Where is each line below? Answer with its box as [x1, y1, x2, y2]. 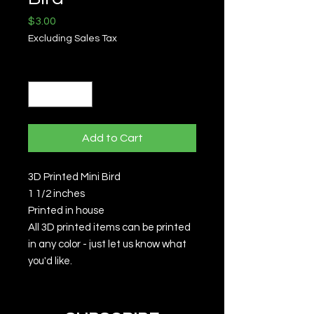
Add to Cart [81, 132, 143, 144]
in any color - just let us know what [28, 239, 186, 250]
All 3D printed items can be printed [28, 222, 191, 233]
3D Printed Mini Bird [28, 172, 121, 182]
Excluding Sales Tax [28, 34, 117, 43]
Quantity [28, 64, 67, 74]
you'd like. [28, 256, 72, 266]
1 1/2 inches [28, 189, 85, 199]
